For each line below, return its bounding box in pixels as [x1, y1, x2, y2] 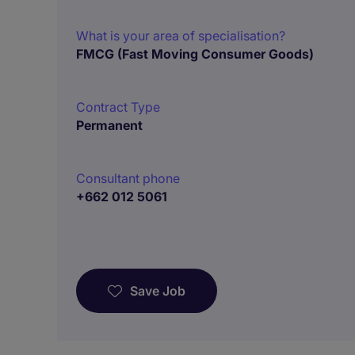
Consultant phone [76, 170, 180, 186]
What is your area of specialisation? [76, 28, 285, 44]
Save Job [130, 283, 185, 299]
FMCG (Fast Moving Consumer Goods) [76, 46, 314, 62]
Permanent [76, 117, 143, 133]
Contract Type [76, 99, 160, 115]
